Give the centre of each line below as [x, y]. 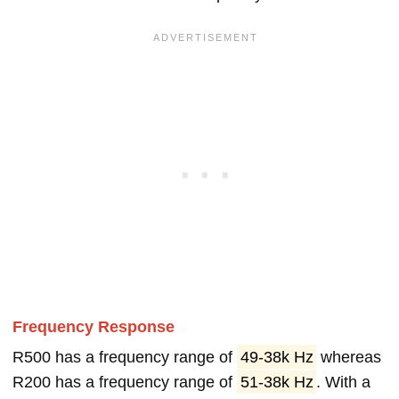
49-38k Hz [277, 357]
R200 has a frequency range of [125, 382]
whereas [349, 357]
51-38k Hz [277, 382]
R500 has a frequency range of [125, 357]
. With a [344, 382]
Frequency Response [94, 326]
